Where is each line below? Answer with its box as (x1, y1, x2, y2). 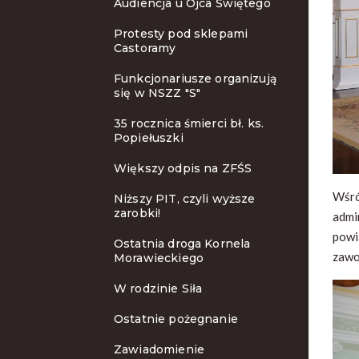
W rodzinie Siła (114, 281, 203, 296)
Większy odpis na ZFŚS (114, 161, 252, 175)
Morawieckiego (114, 251, 204, 265)
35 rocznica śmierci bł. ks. (114, 116, 264, 131)
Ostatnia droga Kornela (114, 236, 251, 251)
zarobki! (114, 206, 161, 220)
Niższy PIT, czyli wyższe (114, 192, 256, 206)
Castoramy (114, 41, 176, 55)
